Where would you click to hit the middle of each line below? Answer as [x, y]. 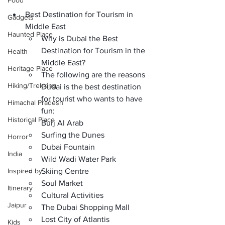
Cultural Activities [72, 195]
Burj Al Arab [62, 123]
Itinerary [20, 188]
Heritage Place [30, 68]
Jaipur [17, 205]
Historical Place [31, 120]
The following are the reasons [94, 75]
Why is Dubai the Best [81, 38]
